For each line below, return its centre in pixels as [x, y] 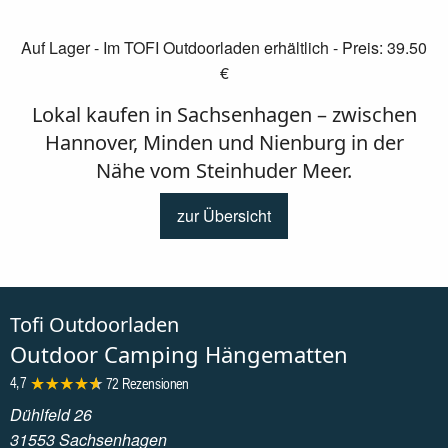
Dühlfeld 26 [51, 414]
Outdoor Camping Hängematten [179, 353]
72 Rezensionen [147, 383]
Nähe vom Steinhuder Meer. [224, 171]
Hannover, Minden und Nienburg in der [224, 143]
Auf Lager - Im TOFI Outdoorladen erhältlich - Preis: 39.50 [224, 48]
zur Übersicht [224, 216]
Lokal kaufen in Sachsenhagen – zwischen [224, 115]
